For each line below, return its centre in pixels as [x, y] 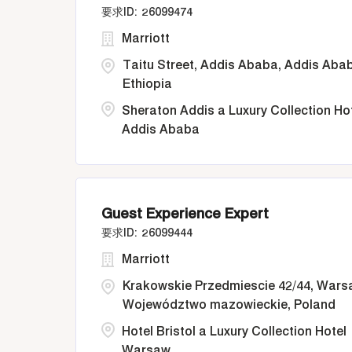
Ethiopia [147, 84]
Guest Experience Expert [185, 213]
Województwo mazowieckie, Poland [229, 304]
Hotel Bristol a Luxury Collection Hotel [234, 331]
